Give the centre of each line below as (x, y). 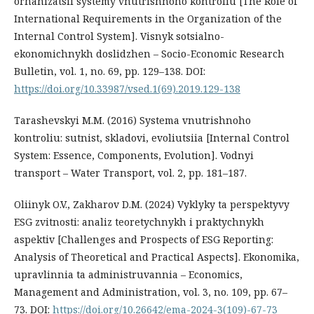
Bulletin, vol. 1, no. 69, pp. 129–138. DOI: (110, 71)
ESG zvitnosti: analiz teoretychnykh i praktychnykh (139, 221)
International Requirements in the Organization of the (148, 18)
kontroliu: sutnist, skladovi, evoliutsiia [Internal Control (152, 137)
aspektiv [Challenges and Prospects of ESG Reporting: (144, 239)
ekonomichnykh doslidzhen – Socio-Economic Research (149, 53)
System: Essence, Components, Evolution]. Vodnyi (134, 155)
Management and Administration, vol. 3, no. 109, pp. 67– (151, 292)
